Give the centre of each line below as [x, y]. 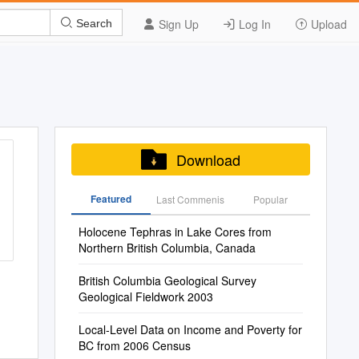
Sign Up [177, 24]
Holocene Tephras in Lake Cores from [175, 232]
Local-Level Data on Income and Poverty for [190, 329]
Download [208, 159]
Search [93, 23]
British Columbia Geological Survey [167, 280]
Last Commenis [191, 199]
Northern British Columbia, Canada [167, 248]
